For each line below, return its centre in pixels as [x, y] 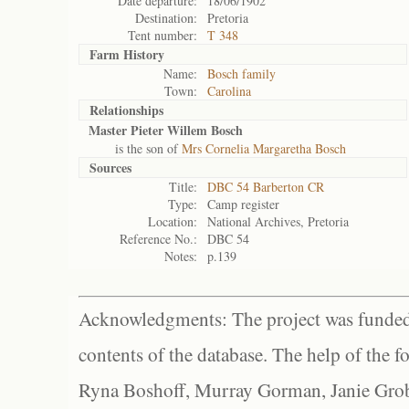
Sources [110, 168]
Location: [173, 221]
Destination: [166, 18]
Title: [183, 187]
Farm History [127, 54]
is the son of [135, 148]
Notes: [181, 256]
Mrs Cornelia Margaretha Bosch [264, 148]
